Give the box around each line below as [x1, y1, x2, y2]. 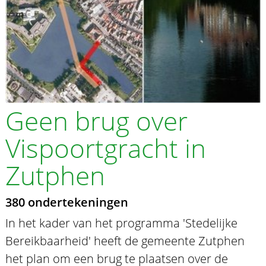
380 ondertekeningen [5, 194, 128, 210]
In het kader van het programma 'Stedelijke [5, 214, 237, 231]
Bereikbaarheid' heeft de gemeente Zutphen [5, 232, 245, 249]
